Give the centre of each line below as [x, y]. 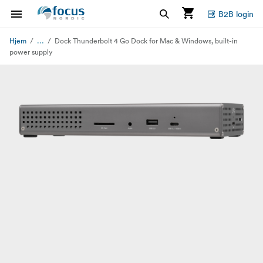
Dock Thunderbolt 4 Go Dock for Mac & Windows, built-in [146, 41]
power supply [31, 52]
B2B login [236, 14]
